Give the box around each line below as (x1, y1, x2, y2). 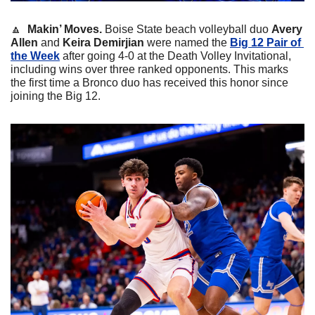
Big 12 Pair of (230, 37, 301, 49)
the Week (11, 50, 60, 63)
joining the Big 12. (11, 90, 101, 103)
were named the (147, 37, 230, 49)
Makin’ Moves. (25, 23, 105, 36)
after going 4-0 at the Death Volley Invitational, (60, 50, 291, 63)
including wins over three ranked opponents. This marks (11, 63, 288, 76)
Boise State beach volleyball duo (105, 23, 271, 36)
